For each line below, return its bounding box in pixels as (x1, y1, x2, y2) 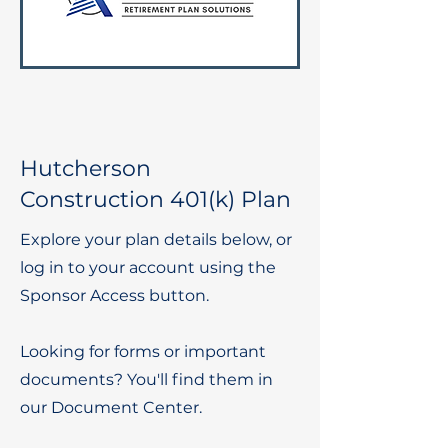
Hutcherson (20, 155, 151, 182)
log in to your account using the (20, 258, 276, 277)
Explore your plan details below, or (20, 230, 292, 249)
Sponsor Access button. (20, 286, 213, 305)
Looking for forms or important (20, 342, 266, 361)
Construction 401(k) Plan (20, 186, 291, 213)
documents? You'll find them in (20, 370, 273, 389)
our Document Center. (20, 398, 202, 417)
